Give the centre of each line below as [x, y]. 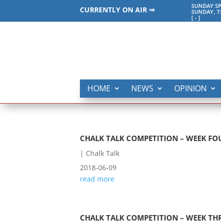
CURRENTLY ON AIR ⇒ [117, 10]
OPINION [190, 88]
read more [97, 179]
